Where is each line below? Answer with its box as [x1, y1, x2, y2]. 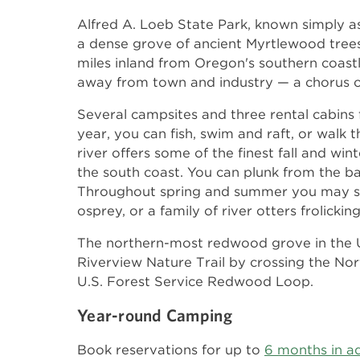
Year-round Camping [77, 305, 232, 325]
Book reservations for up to [77, 342, 264, 358]
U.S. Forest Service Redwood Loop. [77, 273, 313, 289]
